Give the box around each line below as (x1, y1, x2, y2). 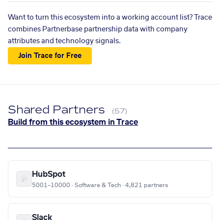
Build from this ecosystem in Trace (8, 118, 138, 127)
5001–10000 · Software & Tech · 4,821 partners (32, 182, 168, 189)
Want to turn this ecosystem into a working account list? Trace (8, 14, 212, 21)
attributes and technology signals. (8, 38, 121, 45)
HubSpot (32, 170, 65, 179)
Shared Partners (8, 103, 109, 117)
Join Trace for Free (18, 52, 82, 59)
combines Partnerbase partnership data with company (8, 26, 188, 33)
